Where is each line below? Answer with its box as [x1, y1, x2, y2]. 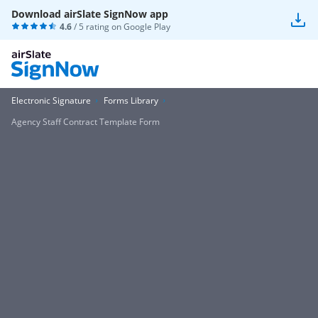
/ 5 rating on [72, 21, 124, 33]
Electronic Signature [11, 94, 91, 106]
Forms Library [104, 94, 158, 106]
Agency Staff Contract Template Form [11, 116, 160, 128]
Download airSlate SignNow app [11, 7, 168, 21]
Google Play [124, 21, 170, 33]
